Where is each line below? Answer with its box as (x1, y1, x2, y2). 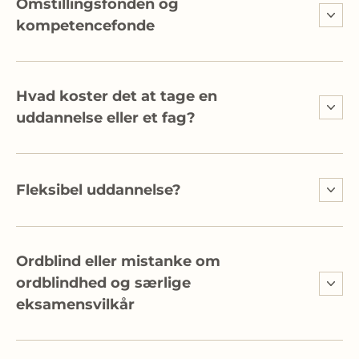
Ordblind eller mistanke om (16, 252, 220, 270)
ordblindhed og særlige (16, 274, 191, 292)
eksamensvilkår (16, 296, 135, 313)
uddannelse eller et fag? (16, 109, 196, 127)
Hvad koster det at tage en (16, 87, 217, 105)
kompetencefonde (16, 17, 155, 34)
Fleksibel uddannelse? (16, 180, 181, 199)
